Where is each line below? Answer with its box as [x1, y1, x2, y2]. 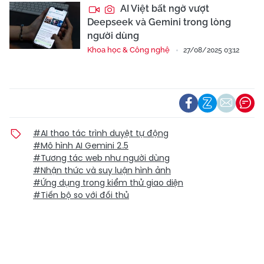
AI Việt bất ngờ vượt [118, 2, 209, 14]
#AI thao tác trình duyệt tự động [33, 127, 169, 139]
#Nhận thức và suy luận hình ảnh [33, 164, 171, 176]
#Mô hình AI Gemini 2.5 [33, 139, 128, 151]
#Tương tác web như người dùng [33, 151, 170, 164]
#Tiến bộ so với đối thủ [33, 189, 129, 201]
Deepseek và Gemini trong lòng [87, 16, 231, 28]
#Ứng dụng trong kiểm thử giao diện [33, 176, 183, 189]
